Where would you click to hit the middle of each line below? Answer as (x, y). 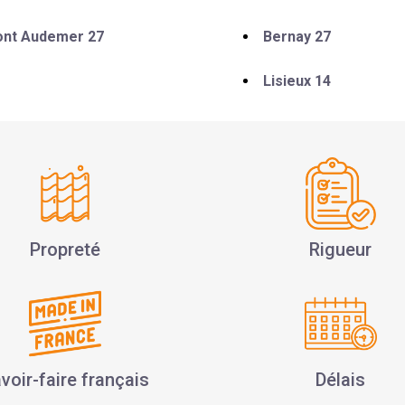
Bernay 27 (297, 36)
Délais (340, 379)
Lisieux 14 (297, 80)
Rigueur (340, 249)
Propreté (65, 249)
